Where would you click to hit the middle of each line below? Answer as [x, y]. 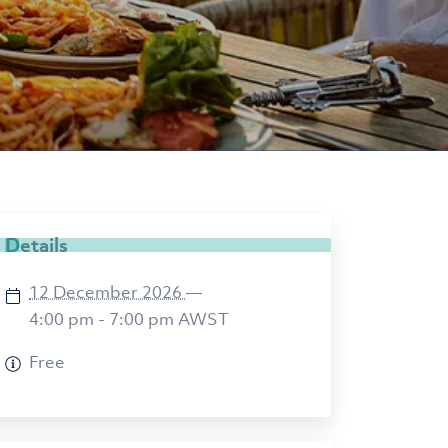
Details [36, 247]
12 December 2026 [107, 294]
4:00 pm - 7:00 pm [103, 321]
